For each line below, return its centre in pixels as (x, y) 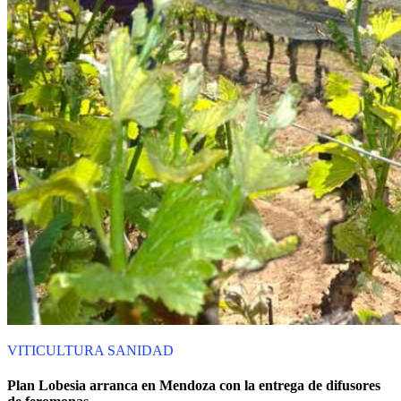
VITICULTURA (57, 350)
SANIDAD (141, 350)
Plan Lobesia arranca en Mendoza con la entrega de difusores (194, 385)
